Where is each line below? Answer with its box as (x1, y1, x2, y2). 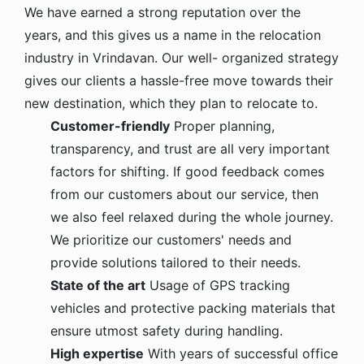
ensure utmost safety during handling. (50, 322, 283, 339)
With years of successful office (144, 344, 338, 362)
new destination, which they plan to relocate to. (24, 94, 318, 111)
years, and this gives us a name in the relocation (24, 26, 321, 43)
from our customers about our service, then (50, 185, 318, 202)
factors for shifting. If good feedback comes (50, 162, 324, 180)
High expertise (50, 344, 144, 362)
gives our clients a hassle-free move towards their (24, 71, 333, 89)
